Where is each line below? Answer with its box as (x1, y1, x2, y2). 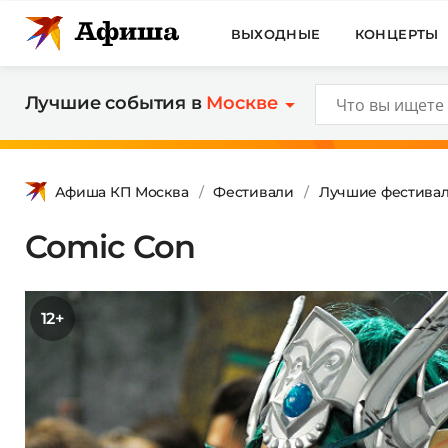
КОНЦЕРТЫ (354, 25, 439, 42)
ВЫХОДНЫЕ (230, 25, 321, 42)
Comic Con (24, 226, 195, 266)
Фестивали (213, 182, 294, 201)
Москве (206, 92, 278, 114)
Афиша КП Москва (54, 182, 189, 201)
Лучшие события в (24, 92, 207, 114)
